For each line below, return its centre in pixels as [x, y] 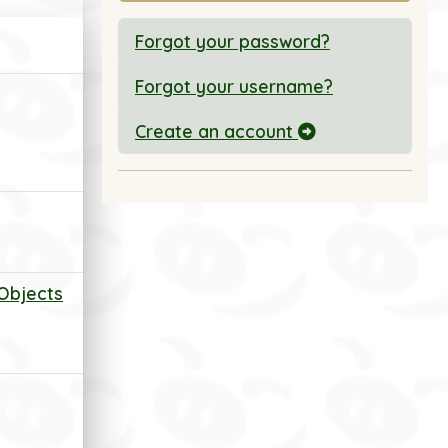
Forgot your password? [232, 41]
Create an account [216, 131]
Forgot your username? [234, 86]
